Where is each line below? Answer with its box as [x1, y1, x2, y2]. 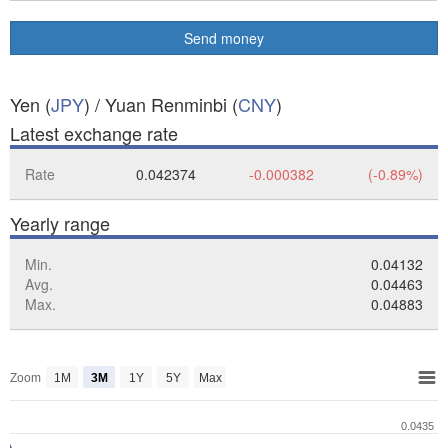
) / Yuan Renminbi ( [84, 91, 238, 117]
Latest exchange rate [10, 120, 178, 146]
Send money [184, 28, 264, 48]
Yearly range [10, 210, 110, 236]
